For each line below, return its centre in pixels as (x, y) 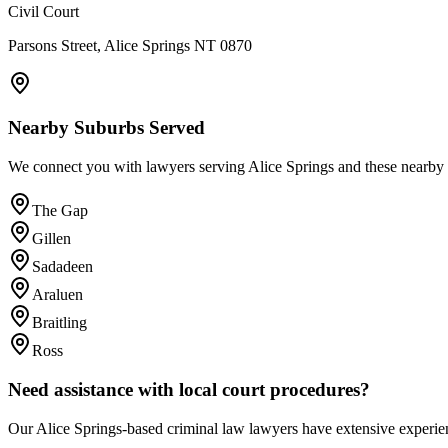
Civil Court (43, 11)
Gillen (51, 239)
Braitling (59, 323)
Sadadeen (62, 267)
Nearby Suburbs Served (106, 128)
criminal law (206, 428)
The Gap (60, 211)
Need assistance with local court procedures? (189, 389)
